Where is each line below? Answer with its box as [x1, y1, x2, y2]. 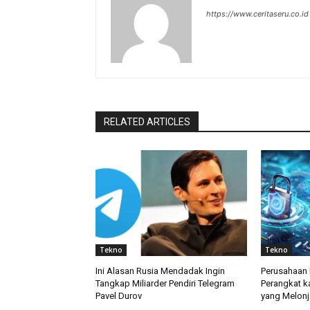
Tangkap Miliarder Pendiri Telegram [95, 278, 235, 289]
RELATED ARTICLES [104, 116, 190, 128]
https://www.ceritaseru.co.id [206, 9, 309, 19]
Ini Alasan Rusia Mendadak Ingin [95, 266, 225, 277]
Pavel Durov [95, 291, 142, 302]
